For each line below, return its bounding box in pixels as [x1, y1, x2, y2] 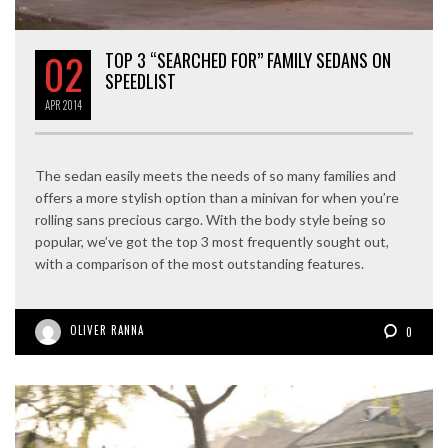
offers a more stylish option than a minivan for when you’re [35, 188, 399, 206]
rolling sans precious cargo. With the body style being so [35, 210, 386, 228]
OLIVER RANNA [70, 321, 144, 338]
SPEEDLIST [105, 67, 176, 94]
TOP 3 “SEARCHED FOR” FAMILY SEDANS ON [105, 46, 391, 73]
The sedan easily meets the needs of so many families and [35, 166, 396, 184]
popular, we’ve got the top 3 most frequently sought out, [35, 232, 389, 250]
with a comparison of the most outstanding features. [35, 254, 364, 272]
